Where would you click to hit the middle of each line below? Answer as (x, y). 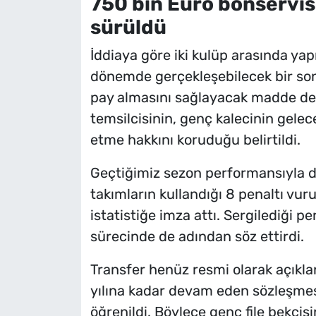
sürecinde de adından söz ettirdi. (197, 237)
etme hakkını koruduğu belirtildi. (195, 140)
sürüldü (128, 27)
